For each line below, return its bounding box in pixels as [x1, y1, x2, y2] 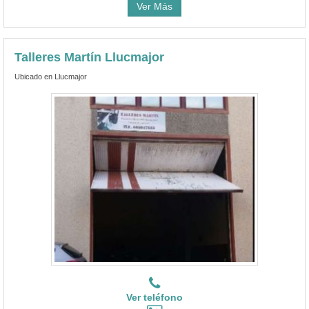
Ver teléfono [126, 291, 183, 303]
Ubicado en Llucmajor [14, 72, 87, 81]
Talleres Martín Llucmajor [14, 50, 164, 64]
